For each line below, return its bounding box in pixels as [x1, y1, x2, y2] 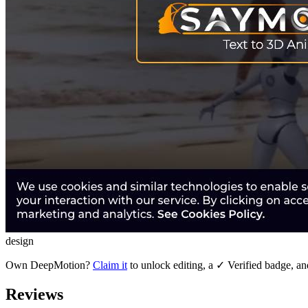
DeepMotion [30, 258, 85, 271]
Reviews [5, 285, 63, 303]
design [5, 234, 34, 247]
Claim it [93, 258, 127, 271]
